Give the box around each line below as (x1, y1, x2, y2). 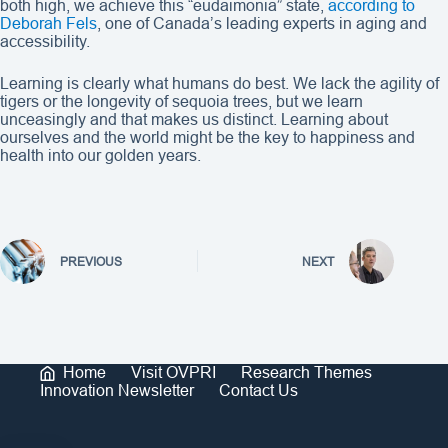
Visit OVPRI (131, 364, 216, 381)
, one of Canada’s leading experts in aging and (97, 14, 427, 32)
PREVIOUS (60, 255, 122, 270)
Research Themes (241, 364, 372, 381)
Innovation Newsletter (40, 382, 194, 399)
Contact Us (219, 382, 298, 399)
